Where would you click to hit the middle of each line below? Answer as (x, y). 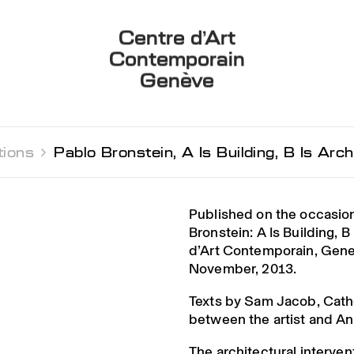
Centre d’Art (177, 38)
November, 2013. (243, 268)
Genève (177, 81)
